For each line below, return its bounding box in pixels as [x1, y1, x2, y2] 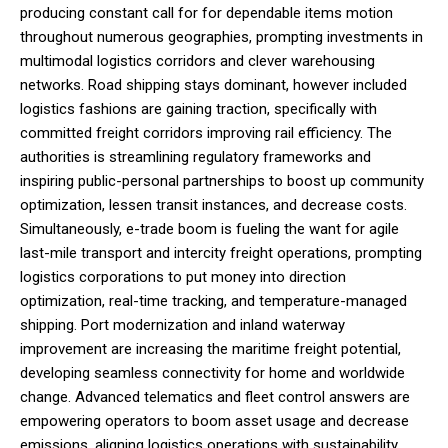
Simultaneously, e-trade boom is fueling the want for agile [20, 219, 399, 238]
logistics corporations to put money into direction [20, 267, 346, 286]
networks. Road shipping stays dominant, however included [20, 75, 407, 94]
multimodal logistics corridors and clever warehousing [20, 51, 375, 70]
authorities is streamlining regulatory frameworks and [20, 147, 371, 166]
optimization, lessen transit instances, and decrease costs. [20, 195, 407, 214]
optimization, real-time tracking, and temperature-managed [20, 291, 407, 310]
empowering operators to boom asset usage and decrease [20, 411, 409, 430]
